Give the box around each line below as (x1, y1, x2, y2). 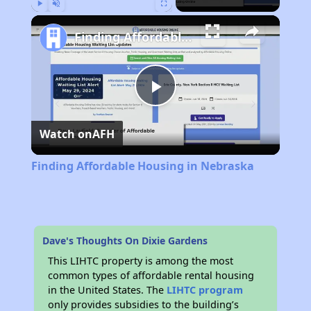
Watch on (39, 126, 92, 142)
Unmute (56, 15, 77, 22)
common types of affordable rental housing (48, 269, 255, 283)
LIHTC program (167, 283, 244, 297)
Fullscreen (163, 15, 190, 22)
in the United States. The (48, 283, 167, 297)
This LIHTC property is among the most (48, 254, 234, 268)
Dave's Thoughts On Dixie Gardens (42, 234, 208, 248)
